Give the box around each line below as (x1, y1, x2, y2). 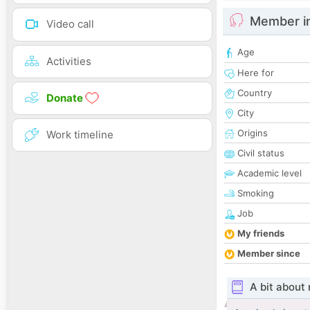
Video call (46, 17, 94, 31)
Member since (237, 248, 300, 259)
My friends (237, 228, 284, 239)
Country (235, 87, 272, 99)
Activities (46, 54, 91, 68)
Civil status (235, 147, 284, 159)
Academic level (235, 167, 302, 179)
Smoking (235, 188, 274, 199)
